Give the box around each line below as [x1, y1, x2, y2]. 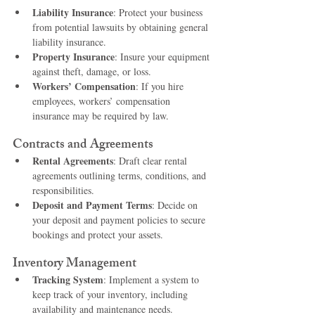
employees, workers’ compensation [32, 94, 173, 108]
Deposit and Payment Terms [32, 198, 152, 213]
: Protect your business [113, 6, 205, 20]
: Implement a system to [103, 273, 202, 287]
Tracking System [32, 272, 103, 288]
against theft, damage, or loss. [32, 65, 151, 79]
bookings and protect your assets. [32, 228, 163, 242]
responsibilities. [32, 184, 94, 198]
